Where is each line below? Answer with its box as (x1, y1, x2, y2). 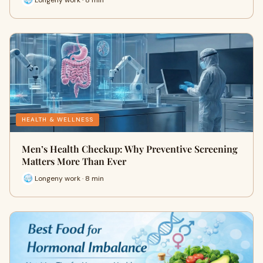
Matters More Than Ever (22, 155, 126, 167)
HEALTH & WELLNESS (22, 116, 93, 123)
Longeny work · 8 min (35, 173, 104, 183)
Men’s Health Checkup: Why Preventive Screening (22, 143, 238, 155)
